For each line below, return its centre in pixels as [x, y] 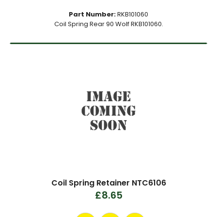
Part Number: [92, 14]
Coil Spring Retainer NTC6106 [108, 183]
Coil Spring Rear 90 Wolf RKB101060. [108, 24]
